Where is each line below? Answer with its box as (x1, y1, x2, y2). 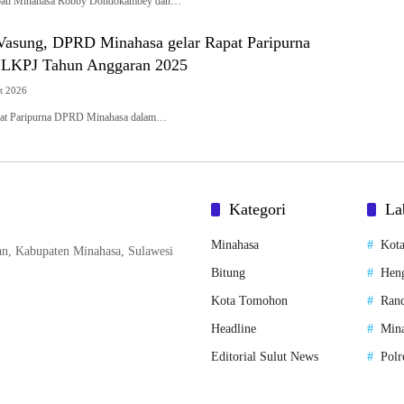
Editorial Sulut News (211, 350, 318, 363)
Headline (211, 322, 256, 335)
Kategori (229, 200, 286, 218)
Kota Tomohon (211, 294, 288, 308)
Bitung (211, 266, 245, 280)
